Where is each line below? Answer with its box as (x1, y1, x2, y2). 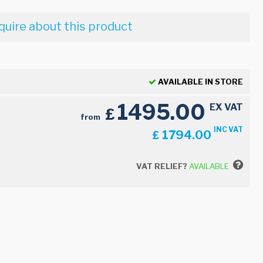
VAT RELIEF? (136, 161, 187, 171)
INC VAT (213, 125, 243, 134)
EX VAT (209, 102, 243, 113)
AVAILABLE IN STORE (156, 77, 243, 86)
